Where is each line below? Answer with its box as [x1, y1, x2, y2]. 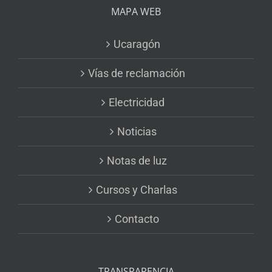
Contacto [114, 212, 159, 226]
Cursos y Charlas [96, 183, 177, 197]
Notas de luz [106, 154, 167, 168]
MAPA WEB [111, 5, 161, 19]
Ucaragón [113, 38, 160, 51]
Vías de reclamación [88, 67, 185, 80]
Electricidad [109, 96, 165, 109]
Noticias [117, 125, 157, 138]
